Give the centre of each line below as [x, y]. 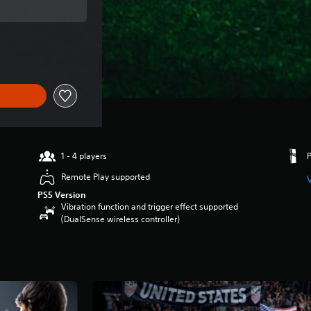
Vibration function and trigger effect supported [150, 207]
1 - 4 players [84, 156]
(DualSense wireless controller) [121, 219]
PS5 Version [62, 194]
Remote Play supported [106, 177]
